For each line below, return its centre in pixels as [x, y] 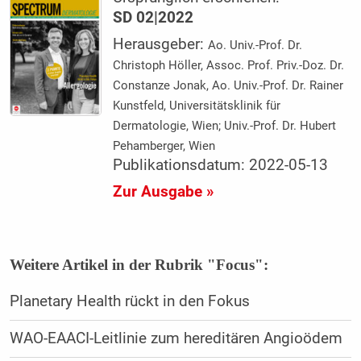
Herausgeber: [161, 44]
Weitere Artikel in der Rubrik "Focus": [139, 264]
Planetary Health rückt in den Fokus [129, 301]
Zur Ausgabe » [164, 191]
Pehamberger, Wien [164, 145]
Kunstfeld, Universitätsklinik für [197, 105]
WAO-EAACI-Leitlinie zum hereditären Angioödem [176, 338]
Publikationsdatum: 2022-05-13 [221, 165]
